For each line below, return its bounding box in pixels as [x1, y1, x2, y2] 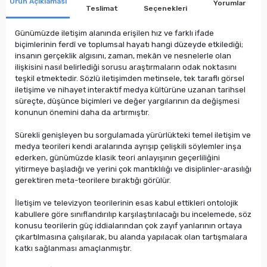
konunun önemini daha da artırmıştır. [15, 107, 150, 117]
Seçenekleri [144, 4, 187, 13]
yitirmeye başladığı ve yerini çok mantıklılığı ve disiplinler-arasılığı [15, 164, 252, 173]
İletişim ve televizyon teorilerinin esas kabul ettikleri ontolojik [15, 198, 238, 207]
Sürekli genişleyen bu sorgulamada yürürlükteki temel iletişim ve [15, 130, 251, 139]
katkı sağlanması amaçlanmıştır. [15, 243, 132, 253]
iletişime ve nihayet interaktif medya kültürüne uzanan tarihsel [15, 85, 246, 94]
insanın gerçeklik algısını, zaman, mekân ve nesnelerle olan [15, 51, 231, 60]
